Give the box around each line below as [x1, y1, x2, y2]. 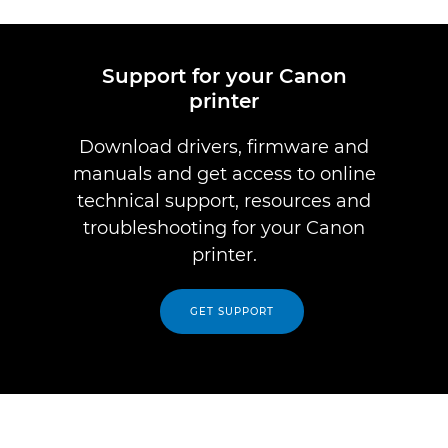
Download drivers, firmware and [79, 136, 369, 158]
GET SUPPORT [190, 305, 274, 318]
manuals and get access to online [72, 163, 376, 185]
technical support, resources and [77, 190, 371, 212]
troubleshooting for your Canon [83, 217, 365, 239]
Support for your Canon [101, 64, 347, 88]
